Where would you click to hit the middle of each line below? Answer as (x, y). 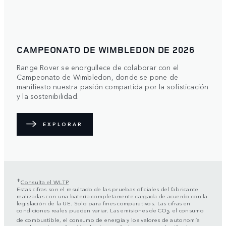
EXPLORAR (63, 124)
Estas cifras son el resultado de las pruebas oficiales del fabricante (108, 189)
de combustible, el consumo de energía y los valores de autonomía (108, 219)
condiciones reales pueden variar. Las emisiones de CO (92, 210)
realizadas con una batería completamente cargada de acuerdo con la (112, 196)
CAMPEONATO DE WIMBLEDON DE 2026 (106, 49)
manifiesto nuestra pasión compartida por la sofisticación (113, 86)
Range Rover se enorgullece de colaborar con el (98, 67)
